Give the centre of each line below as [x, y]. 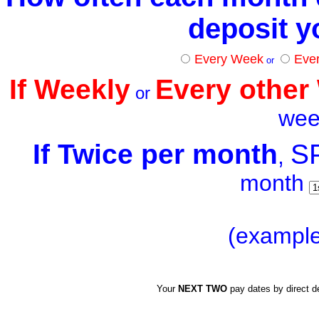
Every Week [229, 59]
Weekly [82, 89]
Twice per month [167, 154]
